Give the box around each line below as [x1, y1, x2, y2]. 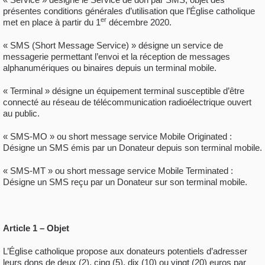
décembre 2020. [106, 17, 172, 27]
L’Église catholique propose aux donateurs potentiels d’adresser [3, 245, 247, 256]
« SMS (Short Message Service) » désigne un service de [3, 40, 223, 50]
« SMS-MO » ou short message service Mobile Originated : [3, 131, 232, 141]
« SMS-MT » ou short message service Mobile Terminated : [3, 165, 233, 176]
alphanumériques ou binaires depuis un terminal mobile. [3, 62, 216, 73]
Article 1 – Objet [3, 222, 69, 233]
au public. [3, 108, 40, 118]
